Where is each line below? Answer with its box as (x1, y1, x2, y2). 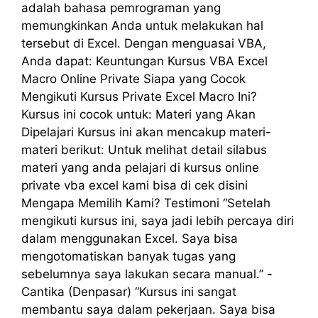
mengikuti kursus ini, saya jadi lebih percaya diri (21, 213, 294, 228)
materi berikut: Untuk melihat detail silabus (21, 142, 267, 157)
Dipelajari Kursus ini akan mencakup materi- (21, 124, 271, 139)
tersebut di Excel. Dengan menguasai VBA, (21, 35, 266, 50)
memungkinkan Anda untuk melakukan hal (21, 18, 263, 33)
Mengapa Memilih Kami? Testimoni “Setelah (21, 195, 270, 210)
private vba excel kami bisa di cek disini (21, 177, 248, 192)
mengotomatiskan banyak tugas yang (21, 248, 236, 263)
